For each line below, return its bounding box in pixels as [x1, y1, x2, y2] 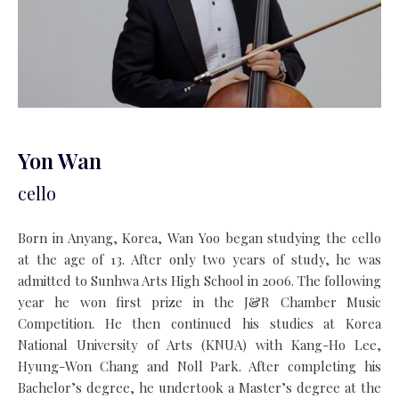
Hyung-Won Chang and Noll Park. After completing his [18, 357, 381, 376]
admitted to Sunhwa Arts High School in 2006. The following [18, 272, 381, 290]
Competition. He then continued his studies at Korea [18, 314, 381, 333]
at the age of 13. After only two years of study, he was [18, 250, 381, 269]
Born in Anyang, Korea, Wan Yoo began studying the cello [18, 229, 381, 248]
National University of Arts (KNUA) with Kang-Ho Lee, [18, 336, 381, 354]
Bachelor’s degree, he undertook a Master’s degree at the [18, 379, 381, 397]
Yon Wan [18, 146, 102, 175]
